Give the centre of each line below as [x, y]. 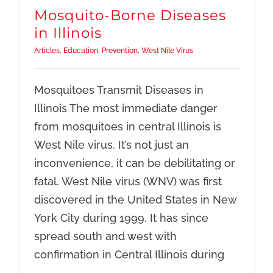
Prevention [119, 51]
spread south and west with [105, 236]
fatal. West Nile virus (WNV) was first [128, 182]
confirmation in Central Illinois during [129, 255]
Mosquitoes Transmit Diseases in [119, 90]
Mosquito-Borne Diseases [130, 16]
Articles [47, 51]
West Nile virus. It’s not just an [111, 145]
